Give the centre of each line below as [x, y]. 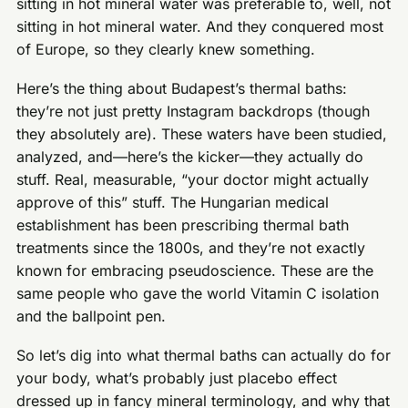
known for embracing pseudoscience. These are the [195, 271]
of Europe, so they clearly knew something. [166, 50]
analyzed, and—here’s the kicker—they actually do [190, 157]
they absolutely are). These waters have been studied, [202, 134]
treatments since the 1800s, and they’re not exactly [191, 248]
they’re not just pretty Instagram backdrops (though [194, 112]
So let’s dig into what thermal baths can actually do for [204, 355]
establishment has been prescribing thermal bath [183, 225]
